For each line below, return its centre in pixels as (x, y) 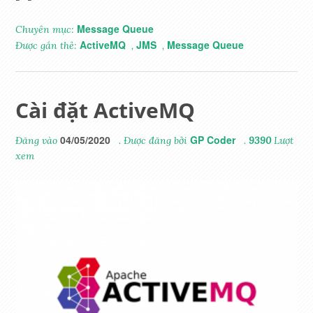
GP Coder (213, 139)
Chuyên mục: (46, 29)
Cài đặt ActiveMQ (105, 110)
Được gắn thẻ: (48, 45)
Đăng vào (38, 140)
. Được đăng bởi (153, 140)
